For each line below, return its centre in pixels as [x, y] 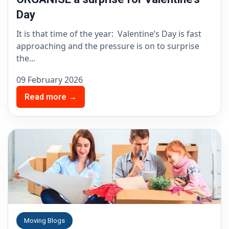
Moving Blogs [44, 220]
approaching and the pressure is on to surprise [108, 46]
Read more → [51, 97]
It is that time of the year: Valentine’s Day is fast [109, 34]
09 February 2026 [50, 80]
